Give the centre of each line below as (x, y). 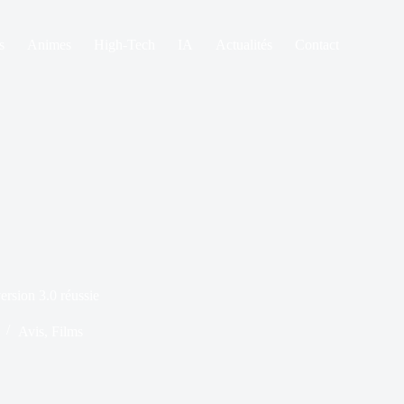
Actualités (243, 45)
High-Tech (124, 45)
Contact (317, 45)
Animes (49, 45)
